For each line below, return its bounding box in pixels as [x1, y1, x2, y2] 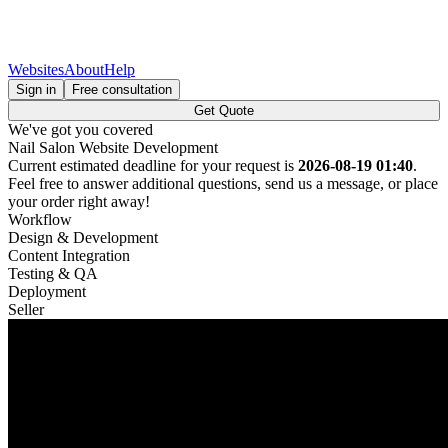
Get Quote [194, 103, 254, 118]
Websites [8, 61, 64, 78]
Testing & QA [8, 265, 98, 282]
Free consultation [72, 82, 172, 97]
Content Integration [8, 247, 130, 264]
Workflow [8, 211, 72, 228]
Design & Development [8, 229, 158, 246]
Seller [8, 301, 44, 318]
